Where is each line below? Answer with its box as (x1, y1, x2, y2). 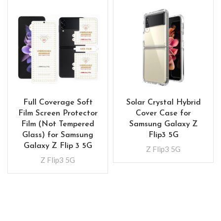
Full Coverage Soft (23, 99, 93, 107)
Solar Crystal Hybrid (126, 99, 201, 107)
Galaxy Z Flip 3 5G (23, 142, 92, 150)
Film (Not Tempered (21, 120, 94, 128)
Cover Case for (136, 110, 191, 117)
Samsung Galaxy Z (129, 120, 198, 128)
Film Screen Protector (18, 110, 98, 117)
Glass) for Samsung (22, 131, 93, 139)
